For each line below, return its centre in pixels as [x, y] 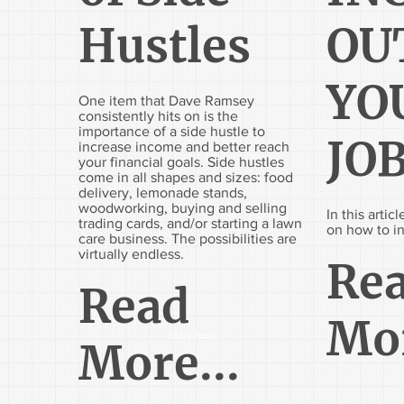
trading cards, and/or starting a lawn [190, 223]
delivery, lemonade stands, [162, 192]
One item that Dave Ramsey [166, 100]
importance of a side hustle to [171, 131]
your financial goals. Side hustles [181, 161]
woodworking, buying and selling [182, 207]
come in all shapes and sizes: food [185, 177]
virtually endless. [131, 253]
